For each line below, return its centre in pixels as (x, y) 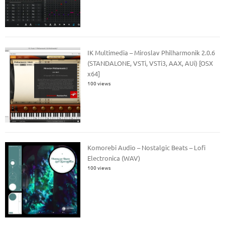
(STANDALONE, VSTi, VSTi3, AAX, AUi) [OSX (150, 63)
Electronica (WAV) (114, 158)
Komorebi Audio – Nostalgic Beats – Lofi (147, 148)
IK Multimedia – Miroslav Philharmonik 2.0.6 (151, 52)
